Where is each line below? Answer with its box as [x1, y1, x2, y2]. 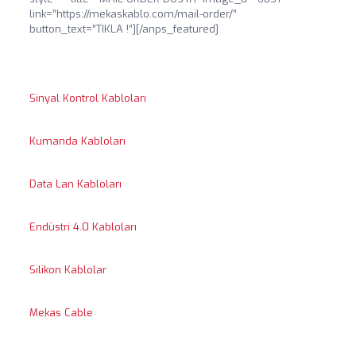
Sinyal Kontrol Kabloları [29, 91, 146, 105]
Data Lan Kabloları [29, 177, 122, 191]
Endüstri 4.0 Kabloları [29, 220, 137, 234]
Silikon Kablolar [29, 263, 106, 277]
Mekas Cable [29, 306, 93, 319]
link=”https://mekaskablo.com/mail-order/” [29, 7, 237, 21]
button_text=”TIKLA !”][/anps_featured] [29, 22, 219, 36]
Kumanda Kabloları [29, 134, 126, 148]
